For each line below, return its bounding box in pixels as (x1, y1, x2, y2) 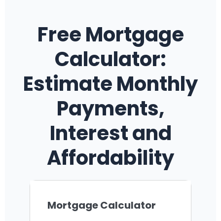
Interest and (49, 119, 172, 147)
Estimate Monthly (23, 70, 198, 98)
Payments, (57, 95, 164, 123)
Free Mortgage (37, 21, 184, 49)
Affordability (47, 144, 174, 172)
